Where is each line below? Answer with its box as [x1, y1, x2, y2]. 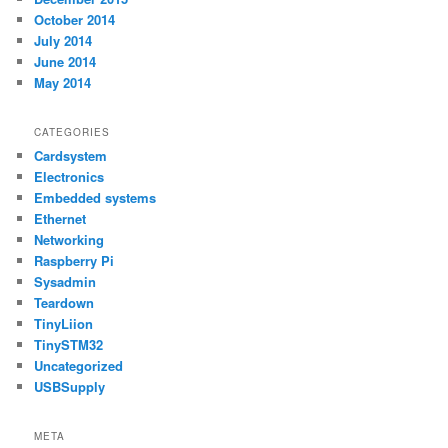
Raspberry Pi [34, 251, 115, 271]
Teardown [34, 293, 95, 313]
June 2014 [34, 51, 97, 71]
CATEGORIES [34, 125, 111, 140]
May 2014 [34, 72, 92, 92]
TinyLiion [34, 314, 94, 334]
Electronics [34, 167, 105, 187]
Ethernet [34, 209, 87, 229]
